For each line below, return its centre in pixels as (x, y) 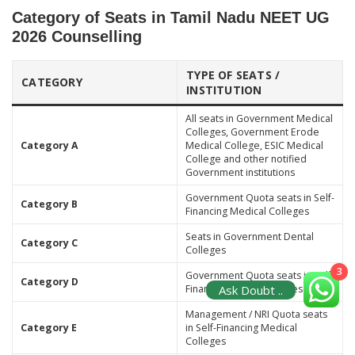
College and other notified (246, 158)
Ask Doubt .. (251, 290)
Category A (49, 145)
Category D (49, 281)
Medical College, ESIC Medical (254, 145)
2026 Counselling (77, 36)
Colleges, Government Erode (252, 132)
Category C (49, 242)
